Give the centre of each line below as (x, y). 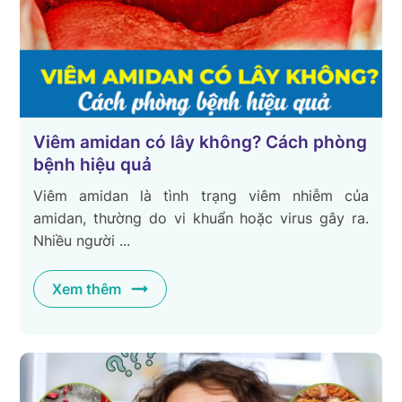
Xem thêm (87, 288)
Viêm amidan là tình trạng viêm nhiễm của (201, 195)
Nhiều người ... (82, 240)
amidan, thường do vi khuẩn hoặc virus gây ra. (201, 218)
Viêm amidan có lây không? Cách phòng (201, 142)
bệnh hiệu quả (93, 164)
